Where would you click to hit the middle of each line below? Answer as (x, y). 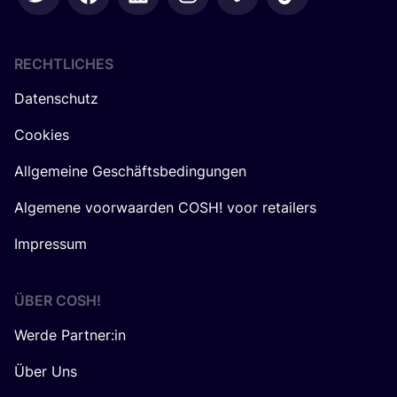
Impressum (51, 244)
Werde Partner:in (70, 335)
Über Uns (46, 371)
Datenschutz (56, 98)
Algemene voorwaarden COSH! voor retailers (165, 207)
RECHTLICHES (64, 64)
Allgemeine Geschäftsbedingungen (130, 171)
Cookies (42, 135)
